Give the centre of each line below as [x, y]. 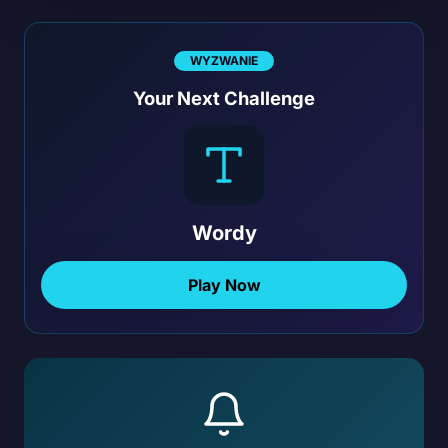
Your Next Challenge [224, 98]
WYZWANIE [224, 61]
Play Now [224, 285]
